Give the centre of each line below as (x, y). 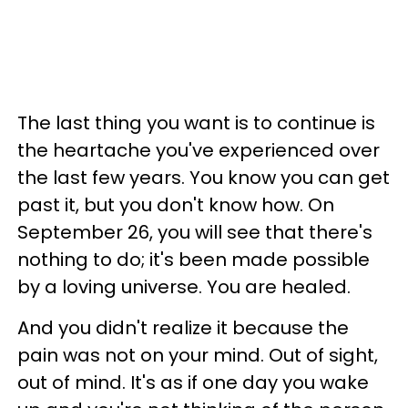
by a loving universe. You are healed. (184, 287)
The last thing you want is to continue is (196, 123)
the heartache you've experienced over (199, 151)
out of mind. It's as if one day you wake (193, 383)
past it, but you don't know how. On (176, 205)
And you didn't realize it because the (183, 328)
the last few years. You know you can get (204, 178)
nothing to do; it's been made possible (194, 260)
